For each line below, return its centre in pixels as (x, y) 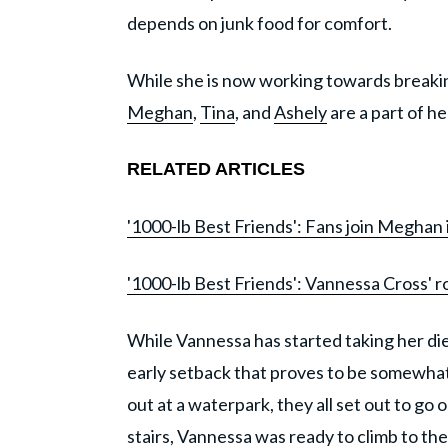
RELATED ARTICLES (216, 169)
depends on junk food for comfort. (259, 23)
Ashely (300, 112)
